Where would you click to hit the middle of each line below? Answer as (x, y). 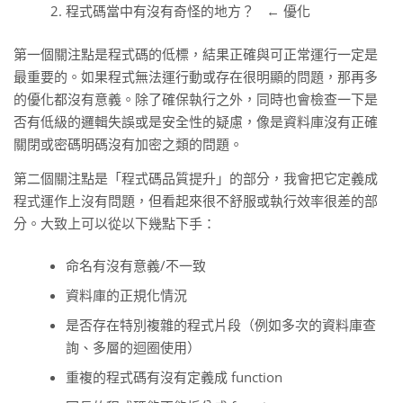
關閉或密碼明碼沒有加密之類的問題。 (128, 143)
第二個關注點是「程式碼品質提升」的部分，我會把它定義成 (196, 178)
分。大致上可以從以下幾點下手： (115, 223)
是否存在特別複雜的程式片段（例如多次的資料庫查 (220, 325)
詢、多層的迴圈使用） (133, 348)
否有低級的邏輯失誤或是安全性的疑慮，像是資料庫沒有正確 (196, 121)
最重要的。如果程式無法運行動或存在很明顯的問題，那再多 (196, 76)
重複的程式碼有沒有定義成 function (174, 377)
